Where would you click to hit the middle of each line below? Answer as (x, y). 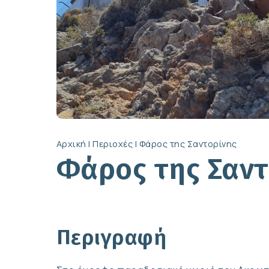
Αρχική (71, 144)
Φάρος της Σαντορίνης (188, 144)
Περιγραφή (111, 237)
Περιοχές (113, 144)
